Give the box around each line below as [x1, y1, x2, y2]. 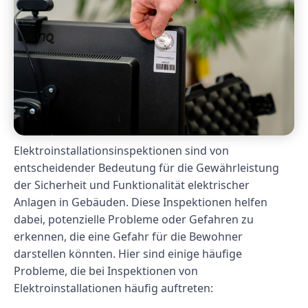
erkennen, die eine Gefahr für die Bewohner [14, 229, 243, 245]
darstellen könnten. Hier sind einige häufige [14, 246, 242, 262]
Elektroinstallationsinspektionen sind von [14, 143, 229, 159]
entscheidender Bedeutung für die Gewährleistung [14, 160, 279, 176]
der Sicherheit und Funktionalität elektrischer [14, 177, 250, 193]
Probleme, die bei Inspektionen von [14, 263, 198, 279]
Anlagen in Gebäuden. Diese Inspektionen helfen [14, 195, 267, 210]
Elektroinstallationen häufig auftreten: [14, 280, 213, 296]
